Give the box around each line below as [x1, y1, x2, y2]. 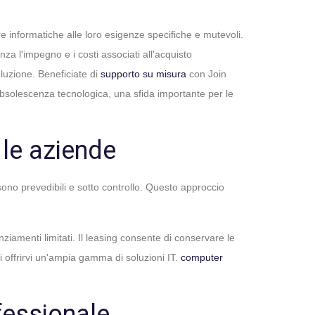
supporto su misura [101, 68, 186, 79]
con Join [186, 68, 226, 79]
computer [181, 252, 223, 263]
